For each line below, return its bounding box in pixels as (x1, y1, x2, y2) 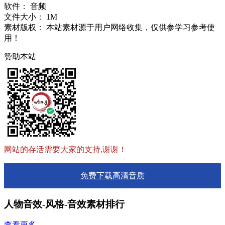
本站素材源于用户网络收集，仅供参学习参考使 (46, 23, 215, 32)
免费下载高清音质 (80, 171, 145, 180)
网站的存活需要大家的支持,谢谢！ (4, 145, 127, 154)
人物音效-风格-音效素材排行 (4, 198, 125, 209)
